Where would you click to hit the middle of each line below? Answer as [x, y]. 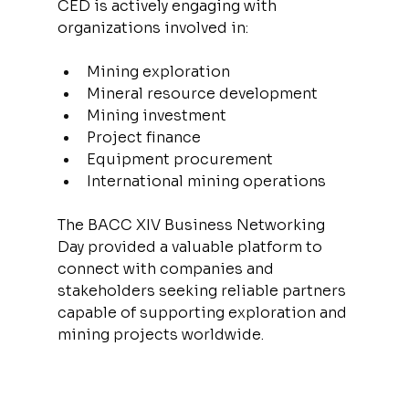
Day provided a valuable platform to [191, 247]
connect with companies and [167, 269]
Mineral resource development [202, 94]
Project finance [143, 137]
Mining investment [156, 115]
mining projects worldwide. [160, 335]
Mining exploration [158, 72]
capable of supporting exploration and [204, 313]
